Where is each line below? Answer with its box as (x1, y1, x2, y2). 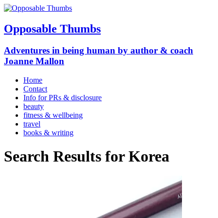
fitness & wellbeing (23, 110, 83, 119)
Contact (23, 84, 47, 93)
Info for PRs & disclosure (23, 93, 102, 102)
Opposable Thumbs (4, 22, 101, 35)
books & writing (23, 128, 73, 137)
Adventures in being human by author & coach (4, 45, 193, 55)
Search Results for (4, 147, 128, 165)
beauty (23, 102, 44, 110)
